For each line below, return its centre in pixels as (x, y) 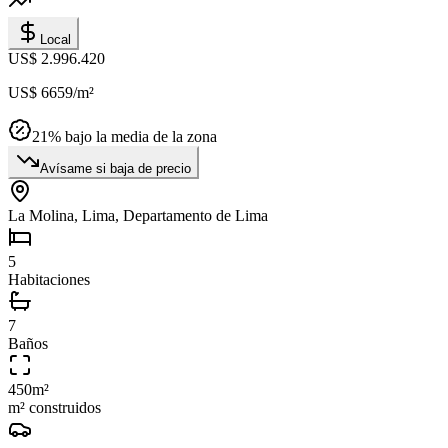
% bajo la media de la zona (132, 137)
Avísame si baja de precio (115, 169)
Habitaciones (49, 280)
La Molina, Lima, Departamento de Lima (138, 216)
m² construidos (54, 408)
